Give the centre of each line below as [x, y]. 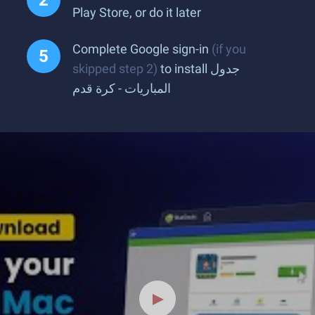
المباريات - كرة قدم [122, 88]
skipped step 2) [115, 69]
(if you [229, 49]
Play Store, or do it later [137, 12]
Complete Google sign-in [142, 49]
